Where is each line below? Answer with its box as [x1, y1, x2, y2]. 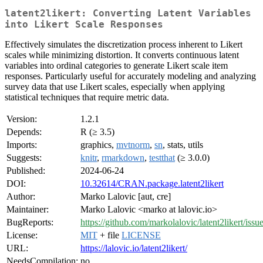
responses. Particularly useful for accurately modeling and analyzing [5, 71, 256, 82]
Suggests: [6, 153, 42, 163]
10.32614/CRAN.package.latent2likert [80, 178, 224, 189]
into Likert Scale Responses [5, 19, 163, 31]
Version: [6, 114, 37, 124]
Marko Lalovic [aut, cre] [80, 191, 171, 202]
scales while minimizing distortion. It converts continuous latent [5, 50, 239, 60]
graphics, [80, 140, 116, 150]
